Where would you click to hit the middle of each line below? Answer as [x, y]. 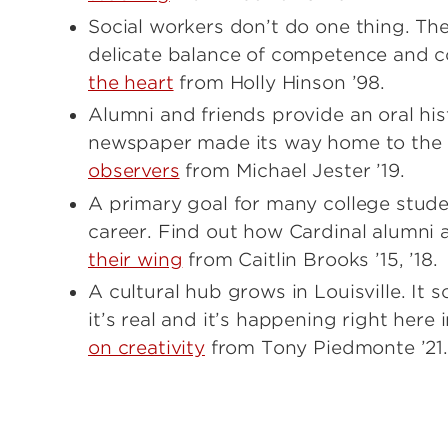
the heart [131, 82]
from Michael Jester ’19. [292, 171]
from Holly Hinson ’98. [279, 82]
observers [134, 171]
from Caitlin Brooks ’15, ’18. [310, 259]
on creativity [146, 348]
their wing [135, 259]
